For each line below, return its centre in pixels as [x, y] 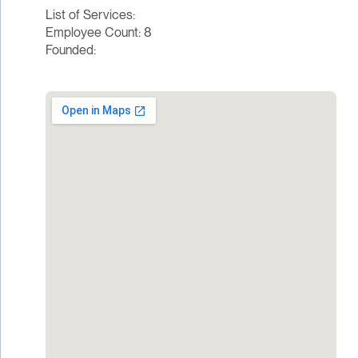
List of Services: [90, 15]
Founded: [70, 50]
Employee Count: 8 [98, 33]
